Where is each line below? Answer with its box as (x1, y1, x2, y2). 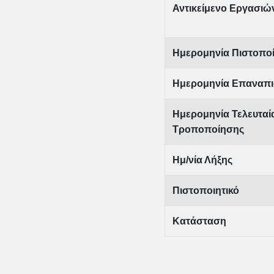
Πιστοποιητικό (172, 185, 239, 196)
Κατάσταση (172, 215, 226, 226)
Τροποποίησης (172, 124, 244, 135)
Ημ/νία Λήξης (172, 154, 232, 165)
